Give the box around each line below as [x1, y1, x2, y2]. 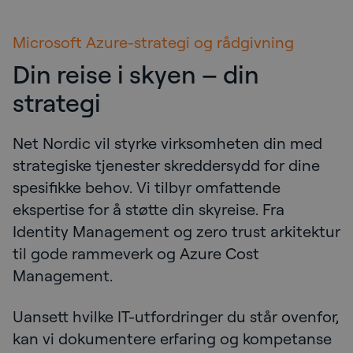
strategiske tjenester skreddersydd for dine [13, 154, 320, 175]
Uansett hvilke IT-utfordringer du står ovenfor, [13, 306, 339, 326]
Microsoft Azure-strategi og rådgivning [13, 32, 294, 52]
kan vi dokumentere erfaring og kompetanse [13, 328, 332, 348]
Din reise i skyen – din [13, 57, 259, 90]
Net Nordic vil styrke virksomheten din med [13, 132, 322, 153]
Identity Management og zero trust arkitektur [13, 221, 340, 241]
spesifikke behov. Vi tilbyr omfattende [13, 176, 281, 197]
